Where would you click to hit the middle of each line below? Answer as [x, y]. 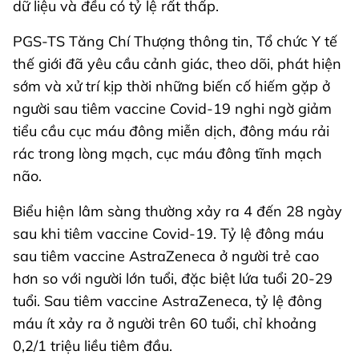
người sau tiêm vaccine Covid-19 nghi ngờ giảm [172, 109]
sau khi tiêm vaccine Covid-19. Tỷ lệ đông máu [168, 234]
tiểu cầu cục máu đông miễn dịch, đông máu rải [171, 131]
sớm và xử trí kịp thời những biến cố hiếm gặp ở [171, 87]
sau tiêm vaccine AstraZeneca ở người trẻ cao [166, 256]
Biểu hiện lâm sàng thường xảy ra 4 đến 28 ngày [177, 212]
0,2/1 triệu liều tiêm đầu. [93, 346]
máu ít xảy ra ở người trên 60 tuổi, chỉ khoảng [165, 324]
